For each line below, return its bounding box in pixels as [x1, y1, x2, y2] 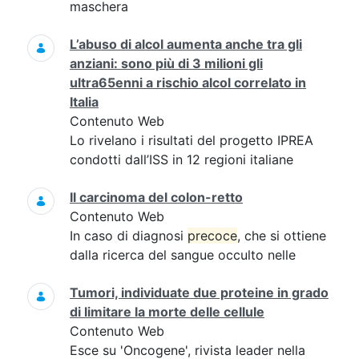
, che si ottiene [237, 228, 326, 244]
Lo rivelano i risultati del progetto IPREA [70, 132, 313, 148]
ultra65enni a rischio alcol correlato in [70, 75, 306, 91]
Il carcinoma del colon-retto [70, 189, 243, 205]
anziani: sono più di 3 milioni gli [70, 55, 263, 71]
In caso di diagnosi [70, 228, 188, 244]
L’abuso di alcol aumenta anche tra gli [70, 36, 302, 52]
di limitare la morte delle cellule [70, 304, 264, 320]
